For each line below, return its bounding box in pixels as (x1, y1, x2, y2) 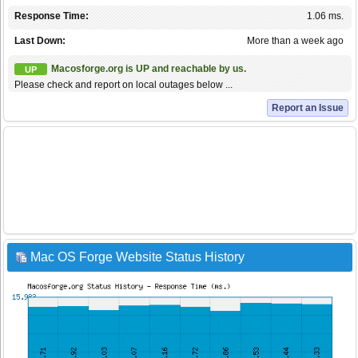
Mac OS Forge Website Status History (30, 250, 245, 265)
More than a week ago (247, 35, 344, 47)
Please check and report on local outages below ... (14, 79, 233, 91)
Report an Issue (272, 102, 344, 114)
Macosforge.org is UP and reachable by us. (51, 63, 246, 75)
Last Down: (14, 35, 66, 47)
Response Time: (14, 10, 89, 22)
